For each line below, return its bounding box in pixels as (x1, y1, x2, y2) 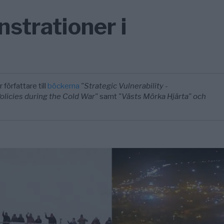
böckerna (47, 81, 80, 90)
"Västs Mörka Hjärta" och (118, 92, 206, 101)
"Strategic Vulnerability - (81, 81, 168, 90)
